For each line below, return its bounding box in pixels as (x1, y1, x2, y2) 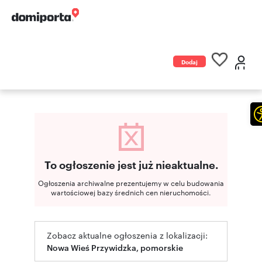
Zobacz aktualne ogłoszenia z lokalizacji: (47, 229, 208, 241)
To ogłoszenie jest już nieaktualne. (44, 157, 218, 172)
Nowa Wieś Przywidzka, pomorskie (47, 242, 183, 253)
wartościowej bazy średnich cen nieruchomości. (51, 187, 211, 197)
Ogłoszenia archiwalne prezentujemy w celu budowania (38, 177, 224, 188)
